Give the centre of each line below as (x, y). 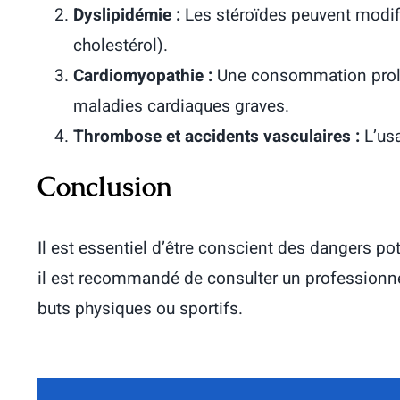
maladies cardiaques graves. (181, 106)
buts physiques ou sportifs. (140, 309)
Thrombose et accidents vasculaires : (217, 137)
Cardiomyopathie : (143, 76)
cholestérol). (121, 46)
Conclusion (104, 186)
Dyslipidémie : (127, 15)
